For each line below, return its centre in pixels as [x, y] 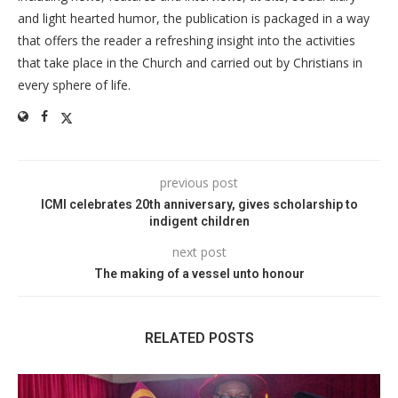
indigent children [199, 221]
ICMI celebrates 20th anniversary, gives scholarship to [199, 204]
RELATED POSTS [199, 338]
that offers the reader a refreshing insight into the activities [187, 40]
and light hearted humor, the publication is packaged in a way [194, 18]
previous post [199, 183]
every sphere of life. [74, 85]
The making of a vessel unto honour [199, 274]
